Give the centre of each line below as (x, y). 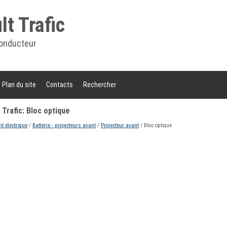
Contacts (60, 85)
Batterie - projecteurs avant (64, 125)
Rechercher (100, 85)
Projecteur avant (120, 125)
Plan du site (19, 85)
